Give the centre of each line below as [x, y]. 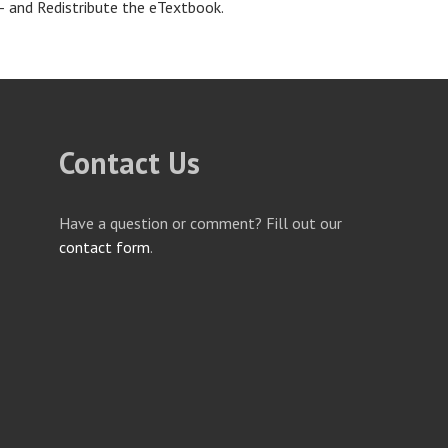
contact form [104, 247]
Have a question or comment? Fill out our [200, 223]
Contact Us [129, 162]
